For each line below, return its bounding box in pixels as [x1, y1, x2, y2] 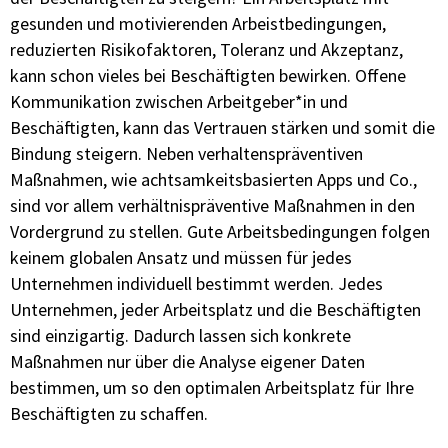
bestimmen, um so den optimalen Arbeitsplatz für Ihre [10, 376, 414, 399]
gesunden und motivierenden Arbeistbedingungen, [10, 12, 386, 35]
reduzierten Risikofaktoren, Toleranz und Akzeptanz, [10, 38, 403, 61]
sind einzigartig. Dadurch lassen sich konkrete [10, 324, 351, 347]
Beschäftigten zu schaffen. [10, 402, 208, 425]
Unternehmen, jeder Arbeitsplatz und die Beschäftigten [10, 298, 421, 321]
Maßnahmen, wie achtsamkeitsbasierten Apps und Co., [10, 168, 417, 191]
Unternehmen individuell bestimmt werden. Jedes [10, 272, 383, 295]
